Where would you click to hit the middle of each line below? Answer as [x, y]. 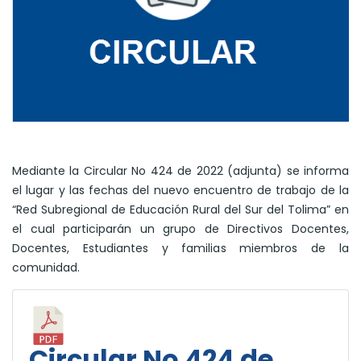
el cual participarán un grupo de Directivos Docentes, [180, 229]
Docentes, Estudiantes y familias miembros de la [180, 249]
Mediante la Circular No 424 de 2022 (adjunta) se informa [180, 171]
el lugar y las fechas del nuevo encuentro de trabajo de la [180, 191]
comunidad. [46, 268]
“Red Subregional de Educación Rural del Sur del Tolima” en [180, 210]
